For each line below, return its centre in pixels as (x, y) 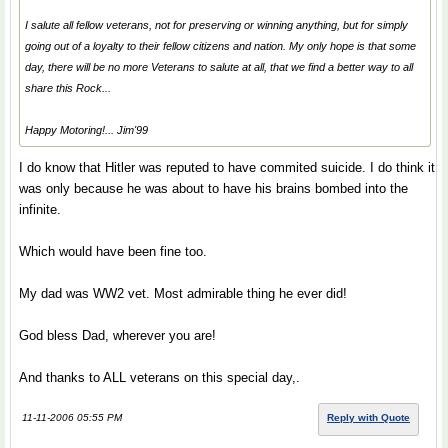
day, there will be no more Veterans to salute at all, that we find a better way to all (219, 67)
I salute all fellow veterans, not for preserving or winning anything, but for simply (216, 25)
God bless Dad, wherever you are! (117, 335)
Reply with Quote (368, 417)
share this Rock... (68, 88)
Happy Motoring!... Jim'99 (86, 130)
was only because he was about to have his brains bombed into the (213, 188)
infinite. (40, 209)
